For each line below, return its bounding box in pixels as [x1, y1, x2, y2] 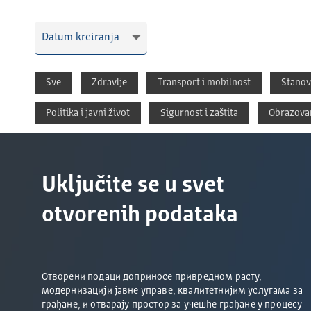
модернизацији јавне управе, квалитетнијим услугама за [41, 286, 303, 296]
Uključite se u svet [41, 175, 224, 197]
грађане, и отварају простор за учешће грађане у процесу [41, 300, 303, 310]
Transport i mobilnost [157, 78, 251, 87]
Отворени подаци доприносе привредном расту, [41, 272, 262, 282]
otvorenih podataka [41, 205, 238, 227]
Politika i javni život [45, 108, 130, 118]
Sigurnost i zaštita [160, 108, 238, 118]
